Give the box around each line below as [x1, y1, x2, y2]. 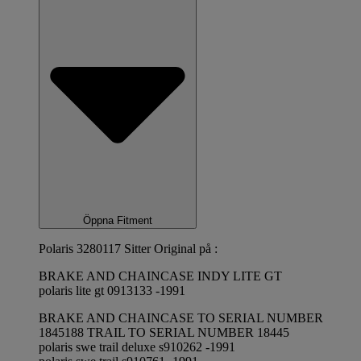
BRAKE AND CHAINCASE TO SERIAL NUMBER [39, 311, 323, 326]
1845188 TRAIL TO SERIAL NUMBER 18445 [39, 326, 289, 340]
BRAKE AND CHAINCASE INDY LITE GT [39, 269, 282, 284]
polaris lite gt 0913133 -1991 [39, 284, 185, 298]
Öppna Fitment [83, 214, 152, 227]
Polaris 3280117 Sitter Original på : [39, 242, 218, 256]
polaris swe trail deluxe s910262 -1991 [39, 340, 235, 355]
